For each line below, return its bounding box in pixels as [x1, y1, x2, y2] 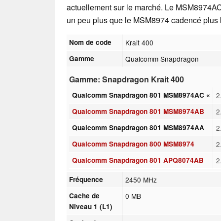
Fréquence [69, 174, 104, 184]
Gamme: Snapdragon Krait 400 [69, 73, 184, 85]
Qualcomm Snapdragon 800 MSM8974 [72, 139, 194, 148]
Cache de [69, 190, 100, 200]
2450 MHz [125, 174, 157, 184]
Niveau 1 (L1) [69, 201, 113, 211]
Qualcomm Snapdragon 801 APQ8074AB [72, 155, 204, 165]
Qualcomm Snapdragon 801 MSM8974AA [72, 122, 204, 132]
